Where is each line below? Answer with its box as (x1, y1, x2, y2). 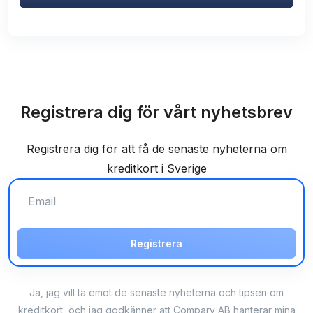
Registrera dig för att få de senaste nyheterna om (26, 141, 287, 156)
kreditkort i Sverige (106, 161, 207, 175)
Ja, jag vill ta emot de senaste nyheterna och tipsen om (29, 286, 284, 298)
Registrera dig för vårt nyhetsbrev (20, 101, 293, 122)
